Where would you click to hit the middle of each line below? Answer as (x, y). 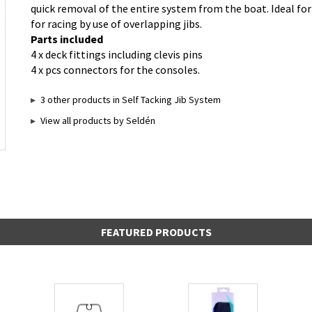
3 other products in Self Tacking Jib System (131, 99)
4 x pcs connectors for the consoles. (115, 69)
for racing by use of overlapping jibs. (116, 23)
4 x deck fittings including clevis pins (117, 54)
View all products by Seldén (98, 120)
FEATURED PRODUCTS (156, 232)
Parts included (67, 39)
